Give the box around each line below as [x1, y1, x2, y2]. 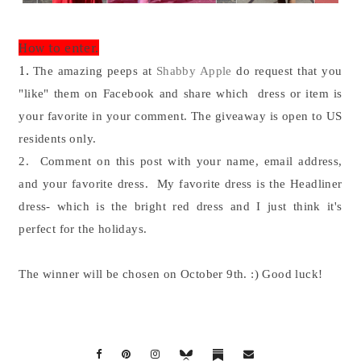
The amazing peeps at [32, 64, 156, 77]
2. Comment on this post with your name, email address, [19, 155, 342, 168]
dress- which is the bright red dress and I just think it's [19, 200, 342, 213]
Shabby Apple [156, 64, 232, 77]
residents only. [19, 132, 97, 145]
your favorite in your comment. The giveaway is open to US [19, 110, 342, 122]
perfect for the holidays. [19, 222, 147, 235]
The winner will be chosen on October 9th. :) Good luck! [19, 268, 323, 280]
